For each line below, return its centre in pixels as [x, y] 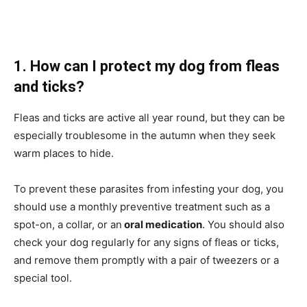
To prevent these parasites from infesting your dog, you [149, 188]
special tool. [43, 278]
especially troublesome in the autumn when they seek [145, 135]
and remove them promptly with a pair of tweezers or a [146, 260]
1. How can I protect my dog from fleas [147, 66]
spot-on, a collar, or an [68, 224]
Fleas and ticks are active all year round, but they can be [149, 117]
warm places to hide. [64, 153]
